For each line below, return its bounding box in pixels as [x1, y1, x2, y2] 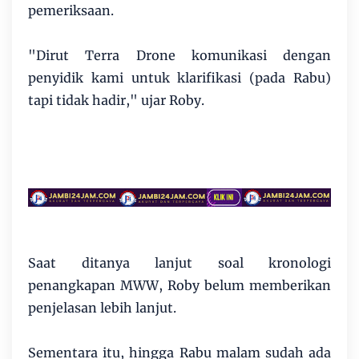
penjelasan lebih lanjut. [28, 300, 176, 317]
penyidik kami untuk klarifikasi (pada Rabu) [28, 69, 331, 86]
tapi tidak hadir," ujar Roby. [28, 91, 204, 108]
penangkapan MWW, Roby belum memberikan [28, 277, 331, 294]
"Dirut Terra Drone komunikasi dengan [28, 46, 331, 63]
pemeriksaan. [28, 2, 114, 18]
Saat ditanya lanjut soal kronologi [28, 255, 331, 272]
